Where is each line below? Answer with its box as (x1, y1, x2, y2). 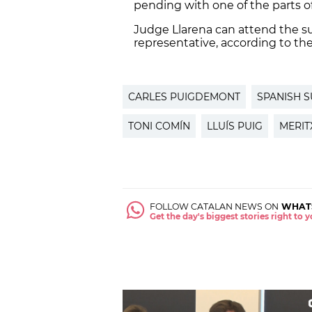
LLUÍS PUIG (207, 120, 263, 133)
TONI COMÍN (128, 120, 190, 133)
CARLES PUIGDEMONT (128, 91, 240, 104)
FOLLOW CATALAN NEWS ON (150, 201, 279, 212)
